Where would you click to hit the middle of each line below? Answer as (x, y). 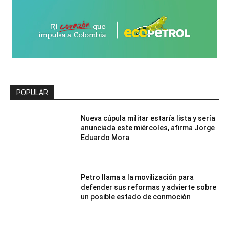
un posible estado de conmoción (136, 197)
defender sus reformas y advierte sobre (149, 187)
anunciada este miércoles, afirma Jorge (148, 128)
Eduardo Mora (105, 138)
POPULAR (32, 93)
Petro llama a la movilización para (138, 177)
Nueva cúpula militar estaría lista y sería (148, 118)
